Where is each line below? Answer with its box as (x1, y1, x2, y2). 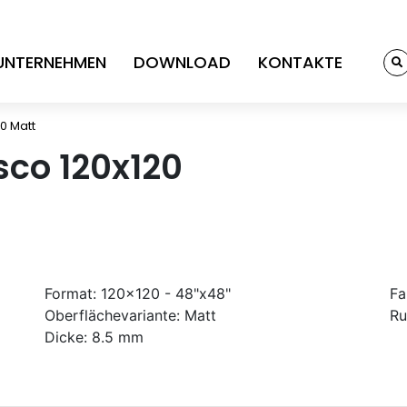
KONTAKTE (258, 50, 342, 74)
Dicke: (45, 327, 87, 346)
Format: (45, 283, 96, 303)
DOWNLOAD (134, 50, 231, 74)
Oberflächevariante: (45, 305, 180, 324)
